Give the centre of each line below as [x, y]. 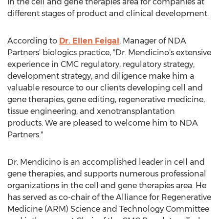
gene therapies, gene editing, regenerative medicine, [106, 99]
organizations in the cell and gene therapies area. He [107, 186]
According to [33, 41]
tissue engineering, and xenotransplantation [91, 111]
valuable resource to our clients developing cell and [105, 88]
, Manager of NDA [153, 41]
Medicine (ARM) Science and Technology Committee [108, 209]
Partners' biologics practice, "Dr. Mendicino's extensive [109, 53]
